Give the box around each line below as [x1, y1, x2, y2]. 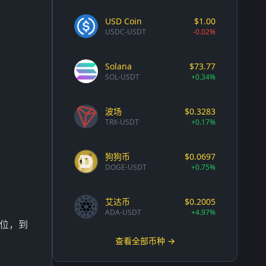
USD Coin [105, 15, 142, 27]
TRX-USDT [105, 117, 139, 127]
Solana [105, 61, 132, 72]
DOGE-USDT [105, 162, 147, 172]
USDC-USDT [105, 27, 146, 37]
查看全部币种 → [115, 235, 175, 246]
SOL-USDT [105, 72, 140, 82]
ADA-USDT [105, 207, 141, 217]
